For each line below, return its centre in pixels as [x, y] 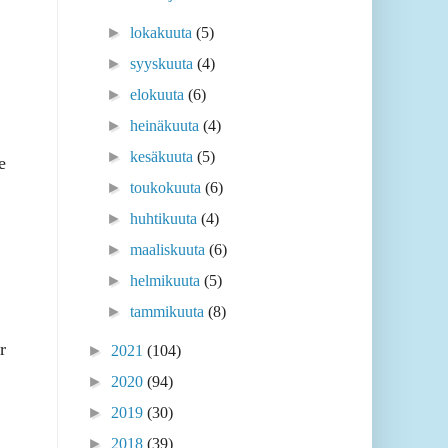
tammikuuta [169, 312]
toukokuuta [168, 188]
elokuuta [159, 95]
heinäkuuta [167, 126]
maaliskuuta [170, 250]
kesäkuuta [164, 157]
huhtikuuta [166, 219]
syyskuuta [164, 64]
